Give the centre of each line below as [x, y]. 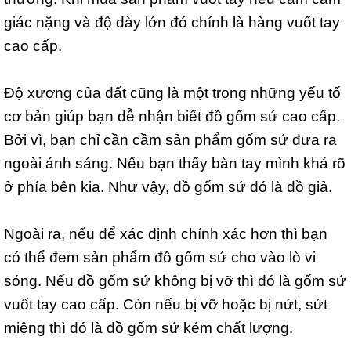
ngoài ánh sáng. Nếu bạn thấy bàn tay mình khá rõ [175, 163]
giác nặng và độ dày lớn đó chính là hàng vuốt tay [172, 22]
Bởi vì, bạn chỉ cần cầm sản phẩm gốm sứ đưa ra [170, 139]
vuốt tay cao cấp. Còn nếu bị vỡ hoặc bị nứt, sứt [166, 304]
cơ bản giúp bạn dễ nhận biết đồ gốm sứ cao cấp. [172, 116]
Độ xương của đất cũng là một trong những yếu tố [172, 92]
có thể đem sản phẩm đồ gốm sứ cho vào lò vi [160, 257]
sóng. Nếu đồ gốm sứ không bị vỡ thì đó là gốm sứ [175, 280]
